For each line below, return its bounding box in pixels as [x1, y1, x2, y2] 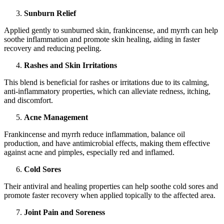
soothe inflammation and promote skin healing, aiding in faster [4, 35, 200, 44]
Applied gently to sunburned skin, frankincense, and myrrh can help [4, 26, 218, 35]
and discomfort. [4, 96, 53, 105]
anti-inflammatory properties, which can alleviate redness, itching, [4, 87, 210, 96]
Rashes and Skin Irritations [24, 61, 117, 70]
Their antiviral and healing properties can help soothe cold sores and [4, 182, 218, 191]
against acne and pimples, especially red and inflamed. [4, 148, 174, 157]
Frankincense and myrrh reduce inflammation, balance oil [4, 130, 185, 139]
